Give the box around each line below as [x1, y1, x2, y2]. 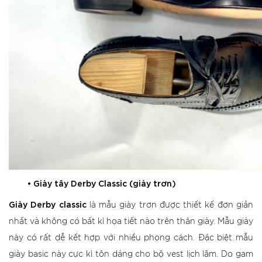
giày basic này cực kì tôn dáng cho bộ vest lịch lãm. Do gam [9, 250, 253, 258]
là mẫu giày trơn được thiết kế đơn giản [86, 201, 254, 209]
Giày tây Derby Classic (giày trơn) [33, 177, 176, 188]
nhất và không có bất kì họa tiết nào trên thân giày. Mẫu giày [9, 218, 253, 226]
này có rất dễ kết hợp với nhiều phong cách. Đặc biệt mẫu [9, 234, 253, 242]
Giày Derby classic [9, 198, 87, 209]
